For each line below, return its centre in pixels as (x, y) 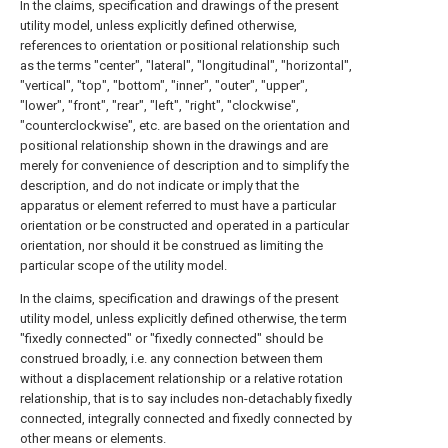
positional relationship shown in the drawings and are (174, 145)
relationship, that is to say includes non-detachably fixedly (186, 398)
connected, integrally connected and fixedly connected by (186, 418)
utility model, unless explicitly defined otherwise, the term (183, 318)
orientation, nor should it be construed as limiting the (171, 245)
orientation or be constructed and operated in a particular (184, 225)
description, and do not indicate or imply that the (159, 185)
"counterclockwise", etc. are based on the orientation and (185, 125)
